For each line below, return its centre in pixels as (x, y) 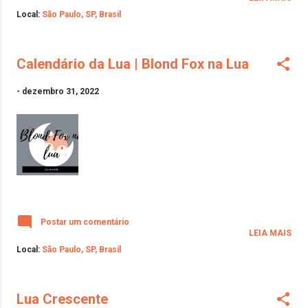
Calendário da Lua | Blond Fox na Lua (133, 64)
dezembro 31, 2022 (60, 91)
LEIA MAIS (270, 233)
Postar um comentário (85, 222)
